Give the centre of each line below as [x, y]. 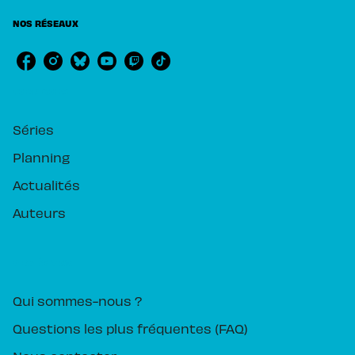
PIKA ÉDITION [43, 263]
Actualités [46, 185]
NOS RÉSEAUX [46, 23]
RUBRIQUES [40, 92]
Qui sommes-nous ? [77, 301]
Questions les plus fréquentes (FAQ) [130, 328]
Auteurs [39, 213]
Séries [33, 130]
